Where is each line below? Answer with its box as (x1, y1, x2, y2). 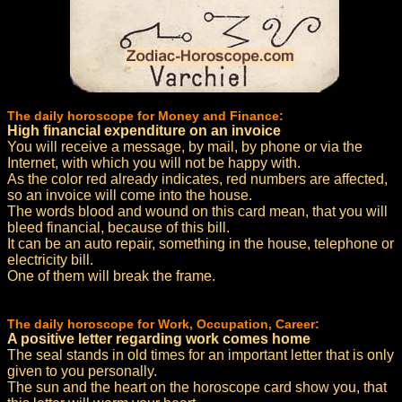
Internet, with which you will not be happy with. (7, 155, 301, 170)
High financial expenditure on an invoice (7, 123, 281, 138)
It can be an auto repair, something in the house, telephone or (7, 236, 394, 251)
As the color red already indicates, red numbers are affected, (7, 171, 388, 187)
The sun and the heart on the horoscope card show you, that (7, 380, 387, 395)
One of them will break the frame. (7, 268, 215, 284)
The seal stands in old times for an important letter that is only (7, 347, 394, 363)
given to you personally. (7, 363, 157, 379)
